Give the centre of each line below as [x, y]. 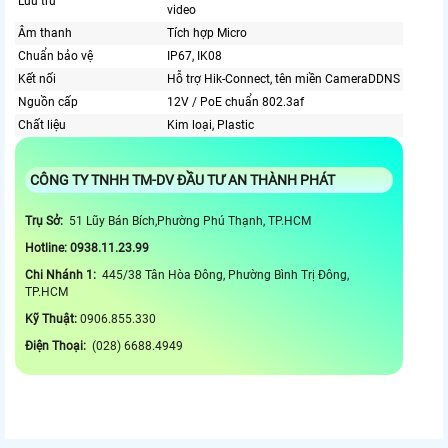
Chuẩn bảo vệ [55, 56]
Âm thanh [45, 33]
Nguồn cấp [48, 102]
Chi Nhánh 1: [62, 275]
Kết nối [37, 79]
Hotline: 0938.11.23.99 [88, 248]
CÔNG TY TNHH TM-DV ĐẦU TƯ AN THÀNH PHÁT [184, 180]
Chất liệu [42, 125]
